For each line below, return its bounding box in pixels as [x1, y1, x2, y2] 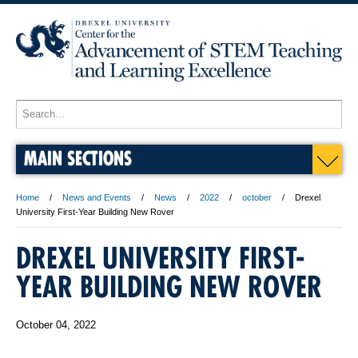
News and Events [62, 192, 131, 202]
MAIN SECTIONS [24, 145, 132, 169]
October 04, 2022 [16, 318, 96, 331]
